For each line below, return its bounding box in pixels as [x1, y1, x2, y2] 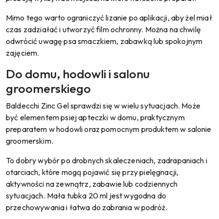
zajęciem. [6, 47, 40, 58]
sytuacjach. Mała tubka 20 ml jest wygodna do [6, 190, 167, 200]
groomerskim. [6, 135, 53, 146]
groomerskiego [6, 80, 91, 96]
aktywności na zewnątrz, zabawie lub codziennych [6, 178, 178, 189]
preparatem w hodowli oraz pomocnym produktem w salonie [6, 124, 212, 134]
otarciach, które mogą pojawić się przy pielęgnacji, [6, 167, 179, 177]
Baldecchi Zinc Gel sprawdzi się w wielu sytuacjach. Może [6, 100, 200, 110]
